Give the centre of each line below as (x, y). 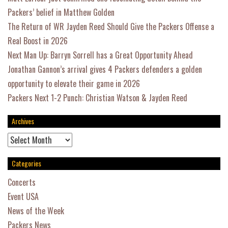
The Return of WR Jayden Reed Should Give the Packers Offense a (111, 26)
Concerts (22, 182)
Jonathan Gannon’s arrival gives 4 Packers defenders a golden (105, 69)
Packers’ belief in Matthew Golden (61, 12)
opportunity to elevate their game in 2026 (74, 83)
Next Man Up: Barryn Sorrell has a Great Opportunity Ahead (100, 55)
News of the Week (36, 211)
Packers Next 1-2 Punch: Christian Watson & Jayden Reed (97, 98)
